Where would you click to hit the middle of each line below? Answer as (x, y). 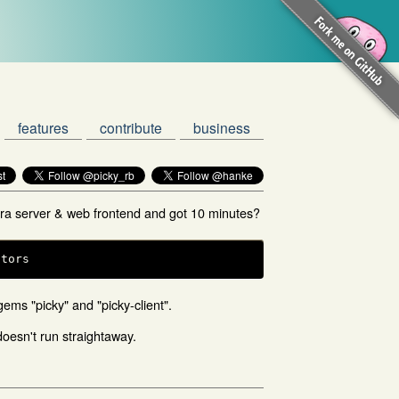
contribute (131, 127)
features (43, 127)
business (222, 127)
